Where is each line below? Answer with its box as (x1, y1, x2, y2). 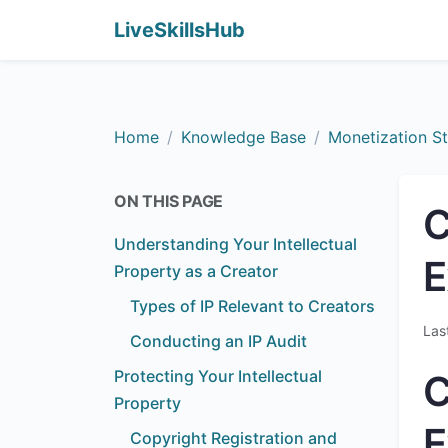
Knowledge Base (181, 127, 306, 147)
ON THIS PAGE (114, 191, 224, 211)
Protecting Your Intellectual (114, 366, 322, 386)
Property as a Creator (114, 261, 278, 281)
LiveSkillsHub (114, 18, 245, 42)
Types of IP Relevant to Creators (130, 296, 375, 316)
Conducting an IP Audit (130, 331, 307, 351)
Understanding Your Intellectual (114, 234, 357, 254)
